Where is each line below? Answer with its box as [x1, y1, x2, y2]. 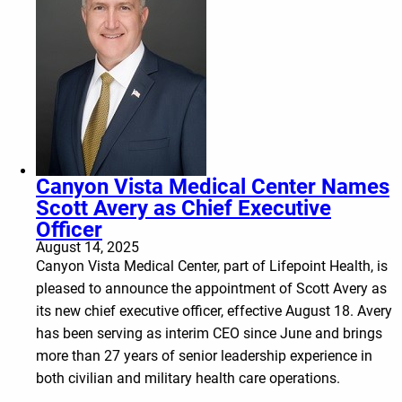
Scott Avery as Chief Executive [36, 195, 331, 221]
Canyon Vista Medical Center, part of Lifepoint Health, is [36, 257, 388, 275]
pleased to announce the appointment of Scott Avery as [36, 279, 387, 297]
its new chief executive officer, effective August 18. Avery [36, 301, 392, 319]
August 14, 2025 [36, 238, 139, 256]
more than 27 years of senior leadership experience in [36, 346, 372, 364]
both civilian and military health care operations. [36, 369, 347, 387]
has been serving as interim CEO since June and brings [36, 324, 382, 342]
